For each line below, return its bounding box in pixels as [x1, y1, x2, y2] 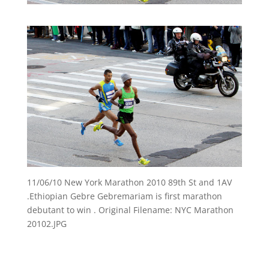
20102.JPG [26, 217, 67, 229]
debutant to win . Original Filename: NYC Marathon [26, 204, 234, 216]
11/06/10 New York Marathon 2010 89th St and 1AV [26, 176, 232, 188]
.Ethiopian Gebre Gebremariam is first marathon [26, 190, 222, 202]
